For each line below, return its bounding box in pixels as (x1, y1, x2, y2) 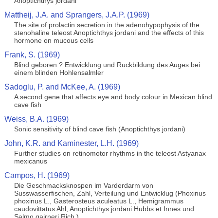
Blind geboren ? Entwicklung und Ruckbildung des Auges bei (14, 61, 200, 69)
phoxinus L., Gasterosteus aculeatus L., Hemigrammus (14, 197, 183, 205)
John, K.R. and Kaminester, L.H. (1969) (4, 139, 139, 147)
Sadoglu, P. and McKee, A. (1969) (4, 83, 120, 91)
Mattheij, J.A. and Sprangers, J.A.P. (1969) (4, 11, 149, 19)
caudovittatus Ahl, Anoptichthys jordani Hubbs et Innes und (14, 205, 194, 213)
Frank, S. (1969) (4, 51, 60, 59)
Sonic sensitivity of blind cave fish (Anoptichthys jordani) (14, 125, 185, 133)
